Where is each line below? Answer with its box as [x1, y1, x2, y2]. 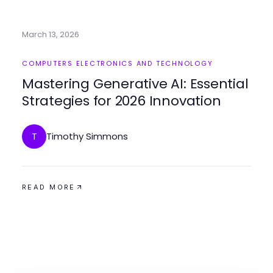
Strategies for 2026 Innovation [22, 91, 221, 110]
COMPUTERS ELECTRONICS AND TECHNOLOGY [22, 58, 213, 68]
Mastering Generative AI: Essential [22, 74, 249, 93]
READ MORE [22, 183, 76, 191]
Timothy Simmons [46, 130, 128, 143]
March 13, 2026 [22, 29, 79, 40]
